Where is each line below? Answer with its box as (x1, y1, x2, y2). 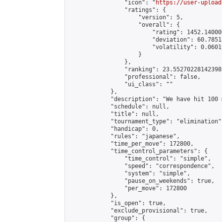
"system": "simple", (69, 170, 190, 177)
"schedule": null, (69, 103, 169, 110)
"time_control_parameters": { (69, 148, 208, 155)
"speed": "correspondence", (69, 163, 215, 169)
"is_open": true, (69, 200, 166, 207)
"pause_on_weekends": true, (69, 177, 215, 184)
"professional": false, (69, 73, 201, 80)
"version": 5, (69, 14, 183, 21)
